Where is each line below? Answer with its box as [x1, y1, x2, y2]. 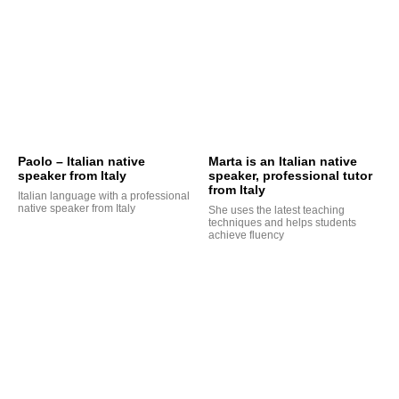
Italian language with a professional [18, 190, 190, 203]
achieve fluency [208, 229, 284, 242]
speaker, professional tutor [208, 168, 372, 183]
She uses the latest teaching [208, 204, 345, 217]
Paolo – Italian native [18, 154, 145, 169]
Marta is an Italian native [208, 154, 357, 169]
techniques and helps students [208, 216, 356, 230]
